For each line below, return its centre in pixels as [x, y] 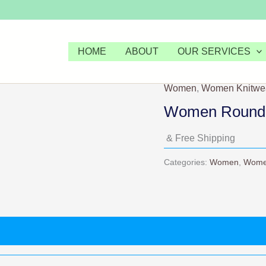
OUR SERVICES [214, 51]
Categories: [187, 162]
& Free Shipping [201, 138]
